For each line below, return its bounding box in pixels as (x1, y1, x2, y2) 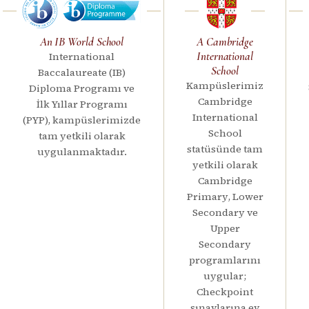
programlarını (189, 252, 261, 267)
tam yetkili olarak (38, 128, 126, 143)
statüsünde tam (187, 141, 263, 156)
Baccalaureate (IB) (38, 65, 126, 79)
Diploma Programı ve (29, 81, 134, 95)
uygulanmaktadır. (37, 144, 127, 159)
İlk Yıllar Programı (36, 97, 128, 111)
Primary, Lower (186, 189, 263, 203)
